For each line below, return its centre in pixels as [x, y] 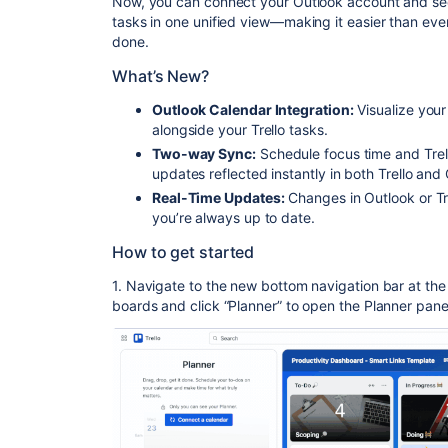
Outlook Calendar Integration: [253, 109]
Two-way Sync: [204, 153]
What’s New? [160, 75]
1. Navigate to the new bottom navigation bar [258, 285]
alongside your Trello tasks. [240, 129]
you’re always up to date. [233, 217]
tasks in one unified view [191, 21]
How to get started [183, 251]
